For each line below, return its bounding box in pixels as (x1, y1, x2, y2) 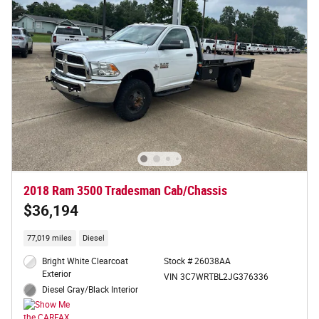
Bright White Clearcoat (42, 256, 129, 267)
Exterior (42, 269, 72, 280)
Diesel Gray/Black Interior (42, 285, 139, 296)
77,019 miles (27, 234, 73, 244)
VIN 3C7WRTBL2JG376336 (163, 272, 268, 283)
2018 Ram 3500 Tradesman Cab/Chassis (23, 183, 227, 198)
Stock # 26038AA (163, 256, 231, 267)
